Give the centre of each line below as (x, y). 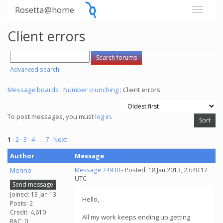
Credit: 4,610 (28, 212)
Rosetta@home (45, 10)
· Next (59, 139)
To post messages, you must (51, 116)
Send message (33, 184)
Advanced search (35, 69)
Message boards (33, 90)
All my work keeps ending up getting (136, 217)
